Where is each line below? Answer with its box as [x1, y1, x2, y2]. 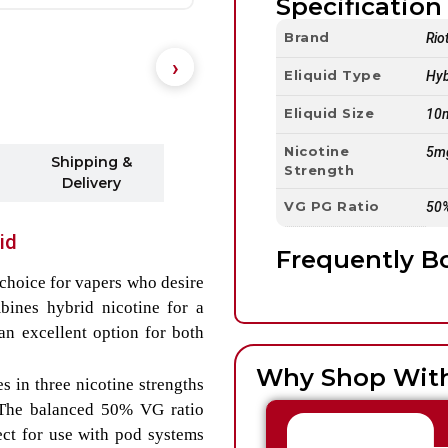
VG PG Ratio [284, 198, 380, 215]
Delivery [61, 174, 121, 193]
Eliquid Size [284, 105, 374, 122]
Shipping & [50, 153, 132, 172]
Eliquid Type [284, 67, 381, 84]
